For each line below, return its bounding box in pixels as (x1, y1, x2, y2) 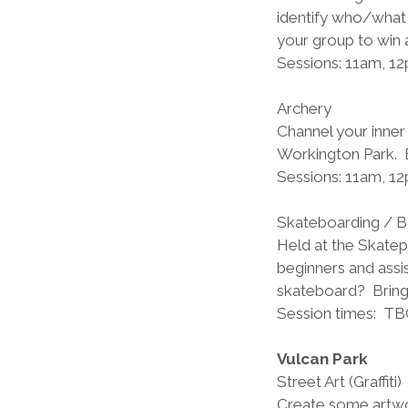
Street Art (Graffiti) (277, 372, 402, 392)
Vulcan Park (277, 350, 368, 369)
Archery (277, 99, 368, 118)
